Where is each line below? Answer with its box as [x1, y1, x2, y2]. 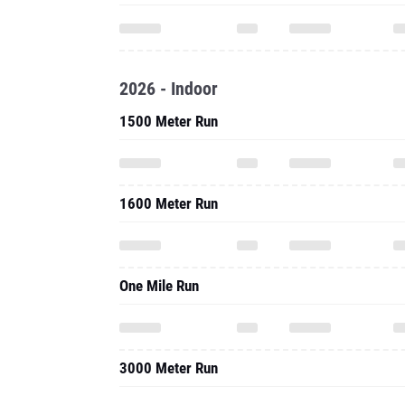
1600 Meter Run [119, 194, 218, 212]
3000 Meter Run [119, 359, 218, 377]
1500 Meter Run [119, 112, 218, 130]
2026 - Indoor [119, 78, 218, 99]
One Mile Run [119, 277, 199, 295]
